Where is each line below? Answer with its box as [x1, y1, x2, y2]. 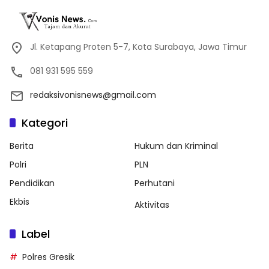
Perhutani [134, 177, 175, 189]
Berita [10, 139, 34, 152]
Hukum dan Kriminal [134, 139, 218, 152]
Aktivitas [134, 198, 169, 211]
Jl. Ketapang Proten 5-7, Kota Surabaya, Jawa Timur [30, 40, 247, 53]
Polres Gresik [22, 250, 74, 263]
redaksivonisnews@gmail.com [30, 88, 156, 101]
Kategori [22, 115, 68, 130]
